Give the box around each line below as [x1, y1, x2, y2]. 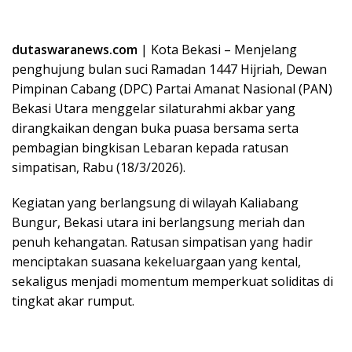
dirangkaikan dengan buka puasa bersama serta [12, 119, 299, 137]
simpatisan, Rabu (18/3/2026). [12, 159, 185, 177]
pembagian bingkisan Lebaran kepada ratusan [12, 139, 288, 157]
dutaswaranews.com [12, 41, 137, 59]
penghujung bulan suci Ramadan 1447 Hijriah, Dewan [12, 60, 327, 79]
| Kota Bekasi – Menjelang [137, 41, 297, 59]
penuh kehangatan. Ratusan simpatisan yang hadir [12, 233, 313, 251]
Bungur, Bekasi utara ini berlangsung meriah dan [12, 214, 305, 232]
